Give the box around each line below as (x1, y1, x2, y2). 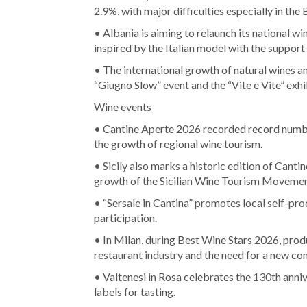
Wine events (94, 99, 151, 113)
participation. (94, 210, 157, 224)
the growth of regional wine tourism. (94, 136, 262, 150)
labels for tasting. (94, 284, 175, 298)
